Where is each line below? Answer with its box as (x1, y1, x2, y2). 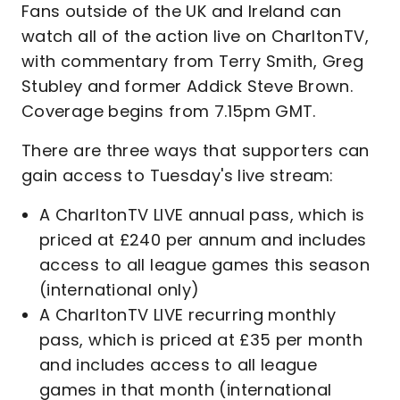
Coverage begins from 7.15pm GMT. (21, 100, 316, 122)
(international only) (39, 279, 200, 301)
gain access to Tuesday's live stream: (21, 164, 334, 187)
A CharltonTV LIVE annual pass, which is (39, 204, 365, 226)
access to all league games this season (39, 254, 371, 276)
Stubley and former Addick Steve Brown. (21, 75, 354, 97)
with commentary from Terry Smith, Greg (21, 50, 364, 72)
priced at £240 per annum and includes (39, 229, 367, 251)
